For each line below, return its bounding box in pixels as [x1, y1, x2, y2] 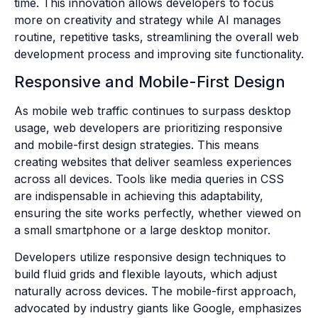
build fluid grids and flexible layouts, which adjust [14, 267, 277, 282]
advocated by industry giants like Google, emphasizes [14, 301, 302, 316]
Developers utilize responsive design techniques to [14, 250, 286, 265]
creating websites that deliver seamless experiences [14, 154, 292, 169]
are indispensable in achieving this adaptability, [14, 188, 263, 203]
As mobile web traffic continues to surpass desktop [14, 103, 291, 118]
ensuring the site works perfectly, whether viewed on [14, 205, 301, 220]
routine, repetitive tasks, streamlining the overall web [14, 29, 299, 44]
